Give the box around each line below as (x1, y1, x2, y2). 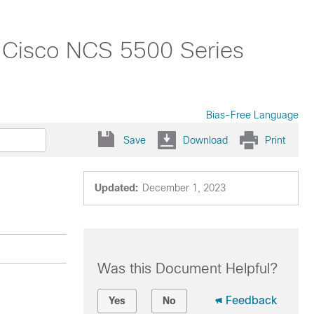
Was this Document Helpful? (97, 261, 278, 276)
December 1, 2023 (142, 182, 226, 193)
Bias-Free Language (206, 109, 299, 121)
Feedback (225, 294, 277, 306)
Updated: (94, 182, 138, 193)
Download (183, 134, 228, 146)
